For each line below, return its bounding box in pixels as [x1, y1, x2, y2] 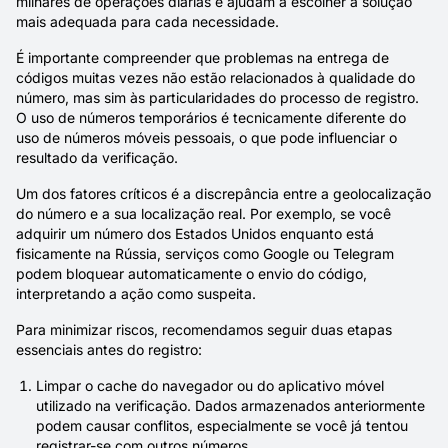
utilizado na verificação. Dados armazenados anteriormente [36, 397, 425, 414]
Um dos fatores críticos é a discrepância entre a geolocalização [16, 185, 431, 202]
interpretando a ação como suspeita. [16, 285, 256, 302]
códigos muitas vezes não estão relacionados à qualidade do [16, 69, 415, 86]
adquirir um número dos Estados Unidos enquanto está [16, 225, 374, 242]
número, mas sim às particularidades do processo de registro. [16, 89, 419, 106]
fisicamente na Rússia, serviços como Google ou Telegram [16, 245, 394, 262]
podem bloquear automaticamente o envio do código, [16, 265, 367, 282]
